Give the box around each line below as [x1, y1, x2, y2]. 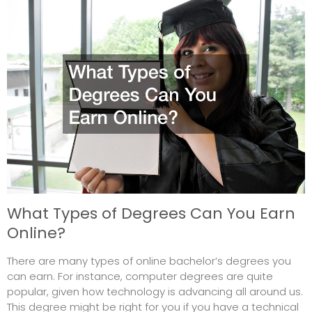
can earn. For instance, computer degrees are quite [7, 268, 273, 283]
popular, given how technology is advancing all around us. [7, 283, 303, 299]
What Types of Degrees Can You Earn [7, 202, 295, 224]
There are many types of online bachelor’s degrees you [7, 253, 291, 268]
